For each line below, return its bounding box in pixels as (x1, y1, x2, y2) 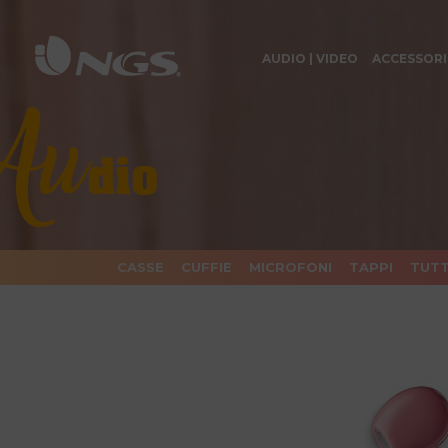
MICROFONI (248, 259, 332, 275)
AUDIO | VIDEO (261, 51, 358, 66)
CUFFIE (180, 259, 232, 275)
